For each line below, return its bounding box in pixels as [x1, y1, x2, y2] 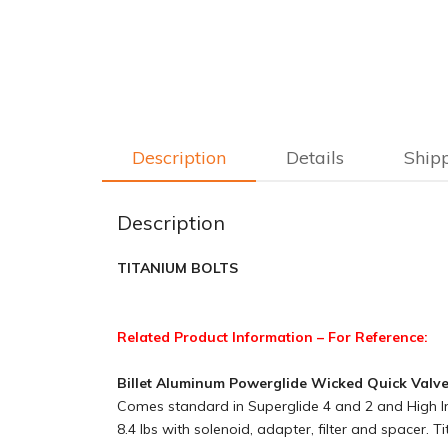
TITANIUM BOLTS [117, 259, 238, 277]
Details [286, 146, 344, 169]
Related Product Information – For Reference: [117, 328, 428, 346]
